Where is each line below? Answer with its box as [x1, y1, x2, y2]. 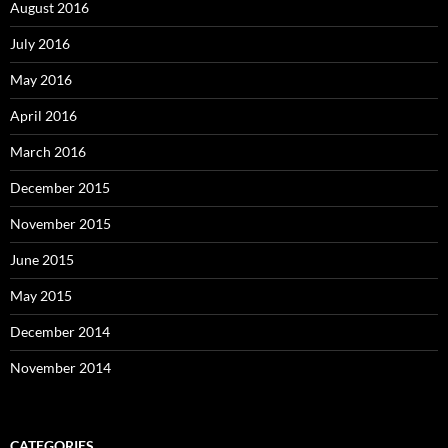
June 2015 [10, 250, 74, 268]
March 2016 [10, 142, 86, 160]
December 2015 [10, 178, 110, 196]
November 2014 [10, 358, 111, 376]
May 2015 [10, 286, 72, 304]
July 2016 [10, 34, 70, 52]
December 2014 [10, 322, 110, 340]
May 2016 [10, 70, 72, 88]
